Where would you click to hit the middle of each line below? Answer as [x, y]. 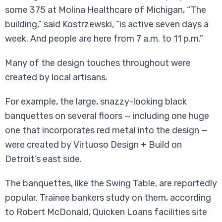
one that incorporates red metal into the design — [106, 131]
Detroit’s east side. [43, 159]
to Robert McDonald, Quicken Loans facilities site [106, 212]
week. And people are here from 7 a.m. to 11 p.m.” [104, 39]
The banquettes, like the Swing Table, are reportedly [111, 184]
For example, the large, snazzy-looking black [96, 102]
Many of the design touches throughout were [98, 63]
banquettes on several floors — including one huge [107, 116]
